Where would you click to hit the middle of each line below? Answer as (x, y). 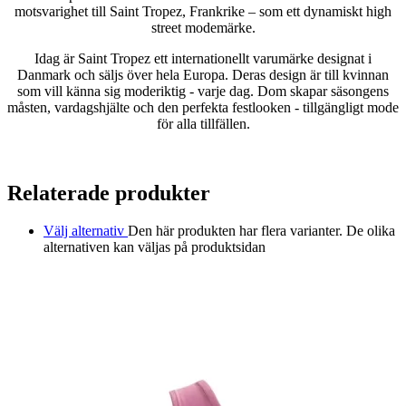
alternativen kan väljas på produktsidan (155, 247)
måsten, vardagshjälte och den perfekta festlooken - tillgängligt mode (203, 107)
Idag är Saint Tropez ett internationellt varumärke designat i (203, 58)
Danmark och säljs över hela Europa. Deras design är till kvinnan (203, 74)
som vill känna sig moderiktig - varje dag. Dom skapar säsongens (203, 91)
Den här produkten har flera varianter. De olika (261, 231)
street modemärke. (203, 27)
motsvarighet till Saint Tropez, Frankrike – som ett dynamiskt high (203, 11)
